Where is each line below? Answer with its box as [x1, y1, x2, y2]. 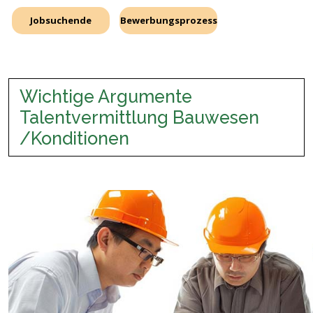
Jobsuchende [30, 14, 92, 27]
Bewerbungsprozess [119, 14, 217, 27]
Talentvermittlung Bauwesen [20, 107, 259, 128]
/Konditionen [20, 128, 129, 149]
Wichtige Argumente [20, 86, 192, 107]
